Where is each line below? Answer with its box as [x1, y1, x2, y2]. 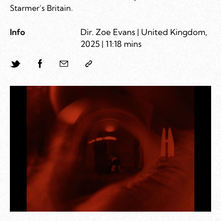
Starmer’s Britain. [10, 2, 73, 13]
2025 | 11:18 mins [80, 38, 142, 49]
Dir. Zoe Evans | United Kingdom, [80, 26, 207, 37]
